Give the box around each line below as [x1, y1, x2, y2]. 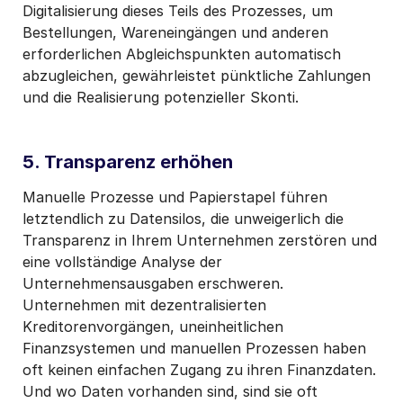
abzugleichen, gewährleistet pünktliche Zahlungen [22, 66, 371, 85]
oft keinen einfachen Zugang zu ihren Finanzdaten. [22, 360, 376, 379]
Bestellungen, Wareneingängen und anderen [22, 22, 328, 41]
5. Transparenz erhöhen [22, 150, 233, 173]
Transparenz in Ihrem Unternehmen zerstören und [22, 230, 377, 249]
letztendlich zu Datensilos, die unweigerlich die [22, 209, 344, 228]
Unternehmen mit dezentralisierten [22, 295, 266, 314]
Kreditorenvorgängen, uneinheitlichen [22, 317, 283, 336]
